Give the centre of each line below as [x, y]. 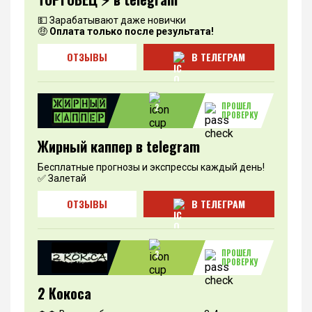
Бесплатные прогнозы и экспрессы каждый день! [151, 167]
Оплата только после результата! [132, 31]
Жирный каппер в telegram [119, 146]
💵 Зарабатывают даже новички [112, 20]
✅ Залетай [62, 178]
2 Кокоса [64, 293]
